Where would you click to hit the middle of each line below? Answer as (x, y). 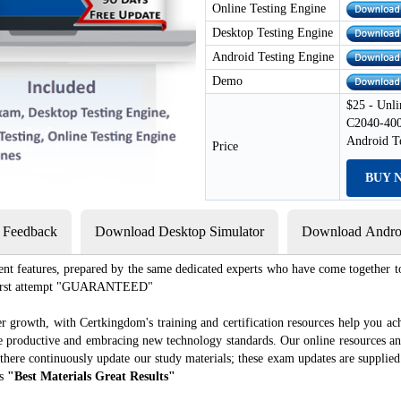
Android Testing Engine (273, 57)
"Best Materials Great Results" (91, 376)
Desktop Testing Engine (273, 33)
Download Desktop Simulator (179, 231)
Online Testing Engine (269, 9)
